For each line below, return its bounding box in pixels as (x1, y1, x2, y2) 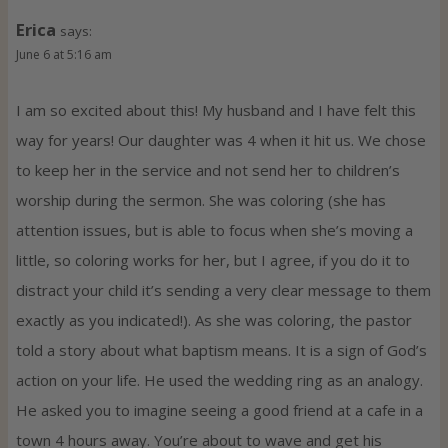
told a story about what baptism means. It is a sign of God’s (16, 340, 427, 361)
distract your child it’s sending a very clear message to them (16, 280, 431, 301)
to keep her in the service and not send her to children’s (16, 160, 400, 181)
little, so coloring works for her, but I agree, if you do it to (16, 250, 410, 271)
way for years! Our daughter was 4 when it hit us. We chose (16, 130, 426, 151)
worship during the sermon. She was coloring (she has (16, 190, 386, 211)
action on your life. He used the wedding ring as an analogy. (16, 370, 423, 391)
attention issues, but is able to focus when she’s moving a (16, 220, 413, 241)
